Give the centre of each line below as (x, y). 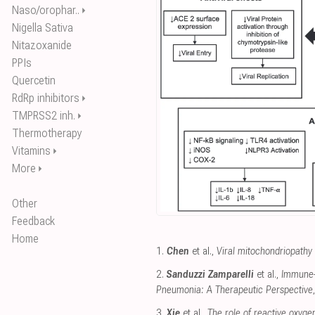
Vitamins (31, 151)
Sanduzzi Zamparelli (210, 275)
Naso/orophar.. (46, 10)
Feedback (33, 221)
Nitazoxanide (42, 45)
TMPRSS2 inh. (44, 116)
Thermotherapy (47, 133)
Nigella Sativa (43, 28)
